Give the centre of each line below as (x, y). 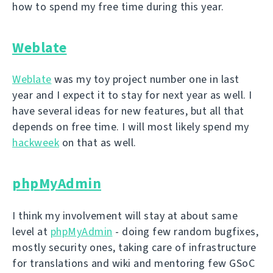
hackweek (36, 143)
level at (31, 231)
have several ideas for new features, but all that (128, 111)
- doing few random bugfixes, (185, 231)
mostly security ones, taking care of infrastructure (134, 247)
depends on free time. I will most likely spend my (131, 127)
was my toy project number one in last (145, 80)
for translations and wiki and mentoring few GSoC (133, 263)
